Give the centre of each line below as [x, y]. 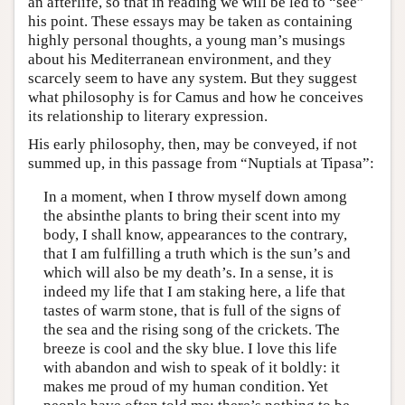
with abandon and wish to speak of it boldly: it [191, 367]
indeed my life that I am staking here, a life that [194, 292]
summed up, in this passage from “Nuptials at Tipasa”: [201, 163]
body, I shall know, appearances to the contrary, [195, 235]
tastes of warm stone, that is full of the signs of [192, 311]
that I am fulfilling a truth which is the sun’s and [197, 254]
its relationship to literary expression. [148, 116]
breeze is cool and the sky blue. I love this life [190, 348]
